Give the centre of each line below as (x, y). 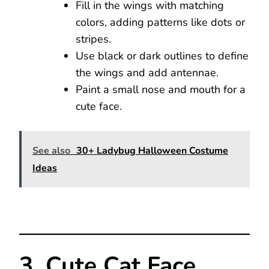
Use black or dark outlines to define (162, 56)
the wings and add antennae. (147, 72)
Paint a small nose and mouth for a (161, 89)
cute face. (99, 106)
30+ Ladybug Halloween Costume (152, 150)
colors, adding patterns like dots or (160, 22)
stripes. (93, 39)
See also (51, 150)
